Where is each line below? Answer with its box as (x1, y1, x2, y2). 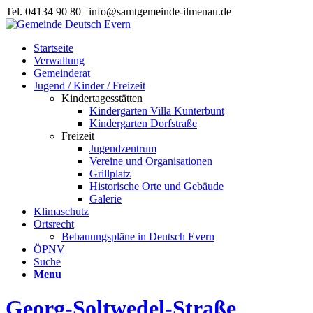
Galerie (89, 193, 122, 205)
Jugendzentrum (89, 143, 156, 154)
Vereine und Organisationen (89, 155, 212, 167)
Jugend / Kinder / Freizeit (34, 80, 145, 92)
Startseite (34, 42, 73, 54)
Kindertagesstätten (61, 92, 143, 104)
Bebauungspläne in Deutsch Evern (61, 231, 214, 242)
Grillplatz (89, 168, 131, 180)
